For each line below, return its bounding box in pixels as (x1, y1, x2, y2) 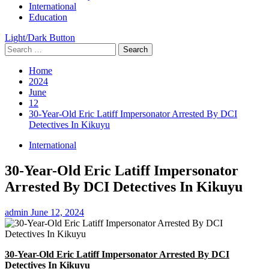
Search (4, 42, 30, 53)
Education (29, 11, 67, 22)
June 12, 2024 (31, 207, 84, 217)
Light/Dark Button (5, 32, 75, 43)
